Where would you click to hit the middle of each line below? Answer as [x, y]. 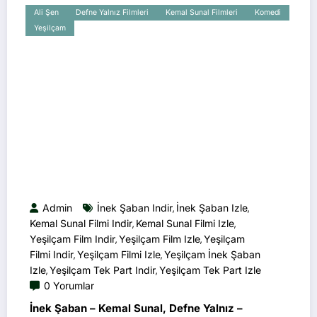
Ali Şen [46, 12]
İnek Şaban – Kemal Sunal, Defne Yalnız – [136, 308]
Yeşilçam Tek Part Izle [210, 270]
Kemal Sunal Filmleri [202, 12]
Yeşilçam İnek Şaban [212, 254]
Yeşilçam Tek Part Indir [103, 270]
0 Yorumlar [69, 285]
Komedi [268, 12]
